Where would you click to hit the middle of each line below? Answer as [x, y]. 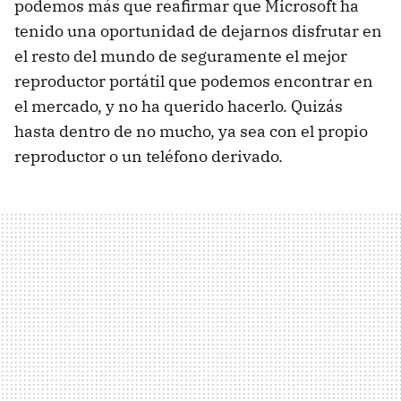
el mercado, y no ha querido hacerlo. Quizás [179, 106]
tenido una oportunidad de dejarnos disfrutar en [198, 30]
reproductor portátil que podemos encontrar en [194, 81]
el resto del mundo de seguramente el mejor [181, 55]
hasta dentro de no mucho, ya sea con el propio [191, 131]
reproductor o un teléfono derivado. [149, 156]
